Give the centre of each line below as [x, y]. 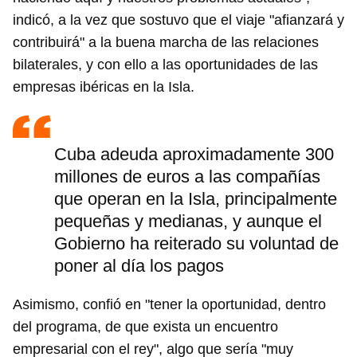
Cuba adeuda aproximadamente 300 [194, 155]
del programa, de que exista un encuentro [145, 327]
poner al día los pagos [139, 266]
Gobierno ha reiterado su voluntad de [196, 244]
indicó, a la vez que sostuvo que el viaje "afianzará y [178, 20]
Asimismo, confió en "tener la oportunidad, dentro [169, 305]
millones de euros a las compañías [187, 177]
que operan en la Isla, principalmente [196, 199]
